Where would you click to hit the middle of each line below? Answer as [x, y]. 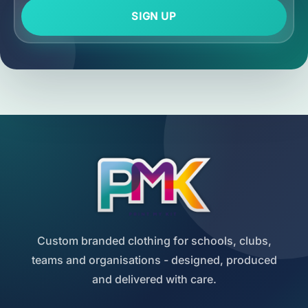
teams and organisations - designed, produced [154, 260]
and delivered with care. [154, 279]
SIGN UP [154, 16]
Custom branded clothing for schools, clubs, [154, 240]
